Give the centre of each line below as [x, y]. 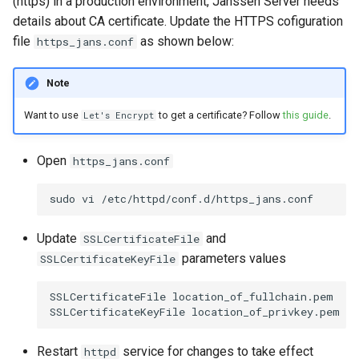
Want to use [52, 115]
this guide [305, 115]
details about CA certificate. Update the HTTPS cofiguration [178, 21]
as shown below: [186, 41]
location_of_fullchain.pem [253, 297]
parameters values [232, 258]
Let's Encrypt [118, 116]
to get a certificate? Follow [219, 115]
